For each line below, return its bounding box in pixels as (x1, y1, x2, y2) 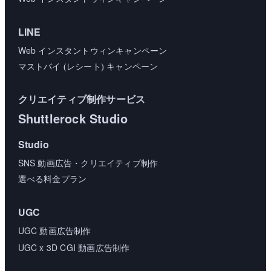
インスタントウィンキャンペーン (36, 47, 168, 56)
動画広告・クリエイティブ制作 (35, 159, 158, 168)
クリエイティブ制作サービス (18, 94, 146, 105)
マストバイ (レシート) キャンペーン (18, 62, 158, 71)
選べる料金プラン (18, 175, 87, 184)
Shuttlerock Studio (18, 109, 128, 127)
